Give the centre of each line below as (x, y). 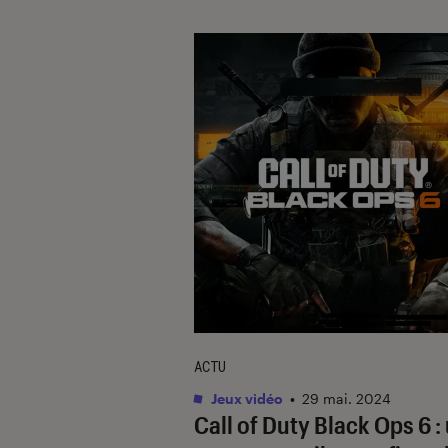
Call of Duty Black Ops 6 (312, 424)
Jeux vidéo (245, 398)
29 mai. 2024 (346, 398)
